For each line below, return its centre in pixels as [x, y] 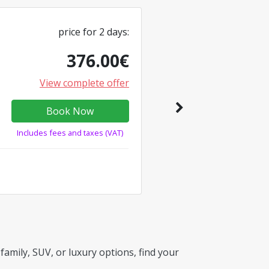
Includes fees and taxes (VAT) [70, 133]
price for [77, 32]
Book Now [70, 111]
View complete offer [84, 83]
